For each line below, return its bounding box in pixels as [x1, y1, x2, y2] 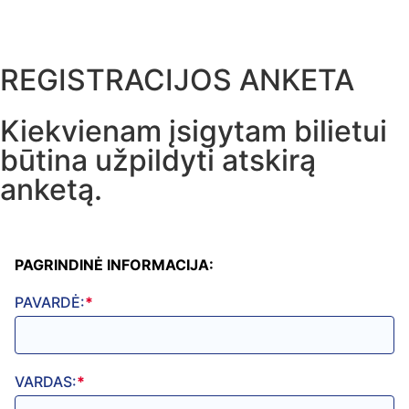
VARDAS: [15, 372, 77, 391]
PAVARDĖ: [15, 292, 85, 311]
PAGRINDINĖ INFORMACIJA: [15, 256, 214, 275]
